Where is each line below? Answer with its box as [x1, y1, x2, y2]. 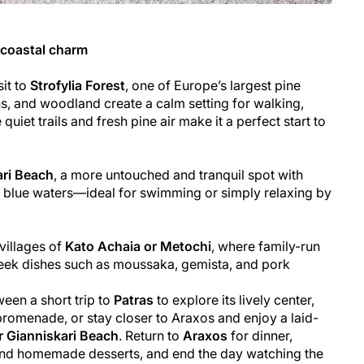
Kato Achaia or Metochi [65, 237, 211, 254]
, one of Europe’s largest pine [125, 76, 301, 93]
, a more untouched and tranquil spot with [54, 166, 303, 183]
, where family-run [211, 237, 320, 254]
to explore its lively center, [154, 291, 314, 308]
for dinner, [227, 327, 292, 344]
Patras [114, 291, 154, 308]
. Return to [119, 327, 183, 344]
